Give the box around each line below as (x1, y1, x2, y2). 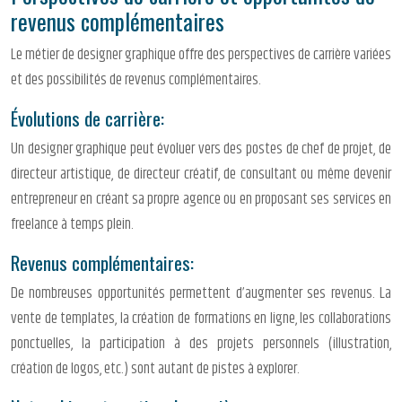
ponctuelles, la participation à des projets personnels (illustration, (11, 332, 391, 356)
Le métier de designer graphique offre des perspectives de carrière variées (11, 43, 391, 67)
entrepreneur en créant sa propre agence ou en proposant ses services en (11, 188, 391, 212)
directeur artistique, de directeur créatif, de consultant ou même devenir (11, 162, 391, 187)
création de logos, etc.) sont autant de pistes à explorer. (11, 357, 300, 381)
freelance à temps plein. (11, 213, 134, 237)
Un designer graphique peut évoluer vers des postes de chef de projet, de (11, 137, 391, 162)
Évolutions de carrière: (11, 104, 164, 133)
